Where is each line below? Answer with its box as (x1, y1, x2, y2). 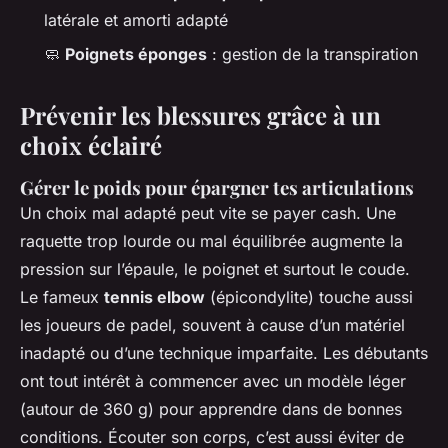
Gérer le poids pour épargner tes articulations (20, 175, 414, 201)
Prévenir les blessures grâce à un (20, 99, 381, 132)
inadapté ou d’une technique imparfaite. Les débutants (20, 343, 428, 364)
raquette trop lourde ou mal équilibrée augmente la (20, 231, 403, 252)
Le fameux (20, 287, 104, 308)
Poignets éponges (65, 44, 207, 65)
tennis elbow (104, 287, 205, 308)
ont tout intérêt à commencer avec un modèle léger (20, 371, 406, 392)
